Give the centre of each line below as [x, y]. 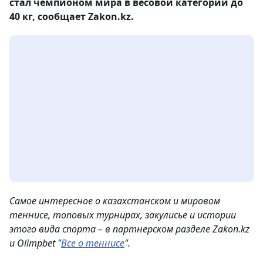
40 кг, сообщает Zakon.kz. [72, 16]
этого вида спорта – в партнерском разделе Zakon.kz [129, 229]
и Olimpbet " [35, 243]
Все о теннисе [93, 243]
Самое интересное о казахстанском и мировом [115, 201]
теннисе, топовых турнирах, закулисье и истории [123, 215]
